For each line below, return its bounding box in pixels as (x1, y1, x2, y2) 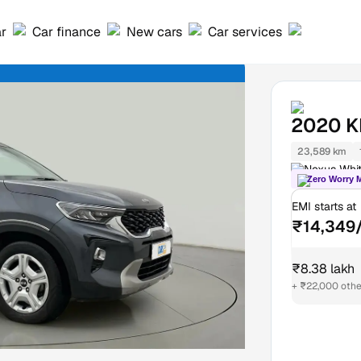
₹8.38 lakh (291, 259, 355, 277)
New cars (127, 23, 182, 40)
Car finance (32, 23, 101, 40)
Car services (208, 23, 282, 40)
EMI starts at (291, 199, 356, 214)
